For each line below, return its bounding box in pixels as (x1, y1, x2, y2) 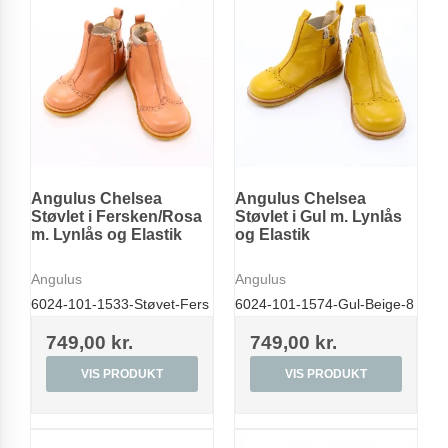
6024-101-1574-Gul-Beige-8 (235, 296, 414, 313)
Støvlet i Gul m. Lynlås (235, 207, 402, 225)
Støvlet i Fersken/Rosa (31, 207, 202, 225)
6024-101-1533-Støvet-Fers (31, 296, 209, 313)
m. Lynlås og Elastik (31, 225, 182, 243)
